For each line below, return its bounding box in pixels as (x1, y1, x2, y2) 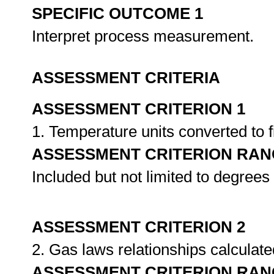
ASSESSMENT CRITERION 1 (32, 100, 245, 118)
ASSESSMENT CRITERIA (32, 68, 220, 87)
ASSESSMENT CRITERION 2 (32, 218, 245, 236)
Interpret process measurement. (32, 27, 258, 45)
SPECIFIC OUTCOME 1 (32, 4, 203, 23)
